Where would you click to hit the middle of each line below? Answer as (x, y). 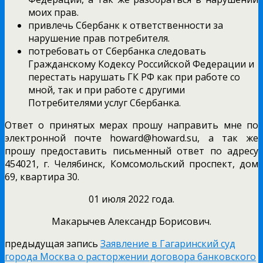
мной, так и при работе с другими (107, 90)
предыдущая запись (53, 243)
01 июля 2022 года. (131, 199)
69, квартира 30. (42, 176)
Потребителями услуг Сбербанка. (104, 102)
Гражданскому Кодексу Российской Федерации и (141, 64)
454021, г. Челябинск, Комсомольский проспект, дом (131, 163)
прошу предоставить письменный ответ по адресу (131, 151)
